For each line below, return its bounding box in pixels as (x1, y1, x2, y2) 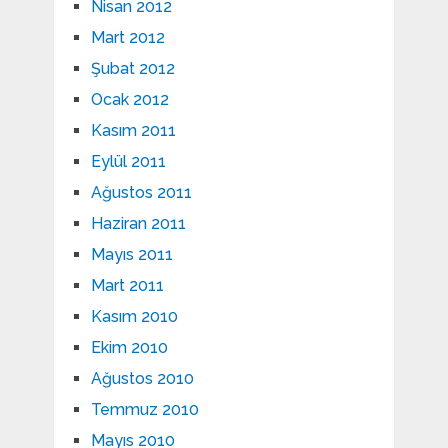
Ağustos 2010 (90, 369, 194, 389)
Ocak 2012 (90, 90, 169, 110)
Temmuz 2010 (90, 400, 199, 420)
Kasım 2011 (90, 121, 176, 141)
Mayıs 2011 (90, 245, 173, 265)
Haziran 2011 (90, 214, 186, 234)
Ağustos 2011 (90, 183, 192, 203)
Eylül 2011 (90, 152, 166, 172)
